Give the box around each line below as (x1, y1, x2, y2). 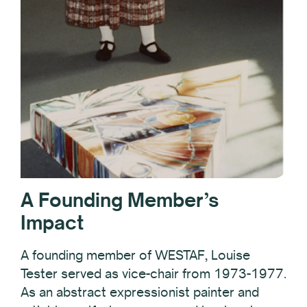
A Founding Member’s (21, 187, 219, 212)
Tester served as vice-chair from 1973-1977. (21, 265, 286, 282)
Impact (21, 210, 84, 234)
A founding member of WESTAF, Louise (21, 246, 250, 263)
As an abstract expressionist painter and (21, 283, 259, 300)
